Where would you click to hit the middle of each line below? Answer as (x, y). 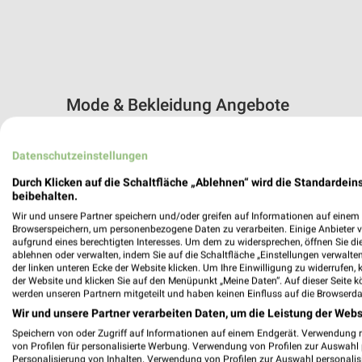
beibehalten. (45, 196)
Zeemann (103, 170)
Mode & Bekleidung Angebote (178, 105)
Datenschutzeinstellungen (80, 156)
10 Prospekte (102, 135)
